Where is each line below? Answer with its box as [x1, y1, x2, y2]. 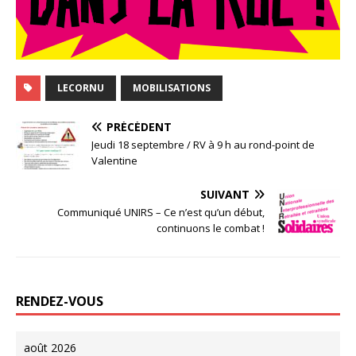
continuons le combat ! [157, 220, 265, 235]
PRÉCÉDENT [106, 118, 172, 134]
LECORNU [57, 80, 104, 95]
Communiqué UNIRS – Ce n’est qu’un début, [57, 204, 265, 219]
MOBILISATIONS [133, 80, 211, 95]
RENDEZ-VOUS [16, 292, 103, 310]
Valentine [91, 153, 137, 168]
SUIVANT [200, 186, 250, 202]
